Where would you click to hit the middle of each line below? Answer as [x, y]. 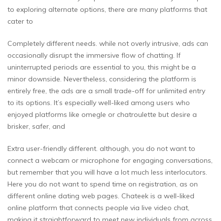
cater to [20, 21]
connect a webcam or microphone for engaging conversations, [110, 160]
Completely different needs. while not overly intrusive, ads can [108, 43]
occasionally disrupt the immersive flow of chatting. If [94, 55]
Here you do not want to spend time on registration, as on [103, 184]
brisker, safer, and [36, 126]
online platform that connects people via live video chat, [98, 207]
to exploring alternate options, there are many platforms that [107, 9]
